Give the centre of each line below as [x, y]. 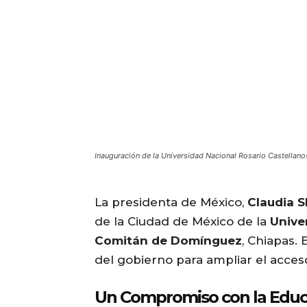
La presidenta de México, [171, 202]
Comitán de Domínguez [168, 241]
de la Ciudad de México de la [182, 222]
